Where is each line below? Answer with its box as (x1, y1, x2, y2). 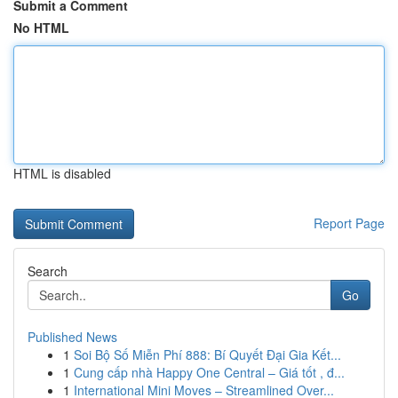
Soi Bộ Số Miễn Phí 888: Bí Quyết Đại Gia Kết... (74, 346, 341, 363)
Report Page (314, 214, 385, 232)
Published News (28, 328, 117, 346)
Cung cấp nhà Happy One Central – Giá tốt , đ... (74, 363, 345, 381)
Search (28, 262, 68, 280)
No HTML (13, 19, 69, 36)
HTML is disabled (13, 164, 111, 182)
